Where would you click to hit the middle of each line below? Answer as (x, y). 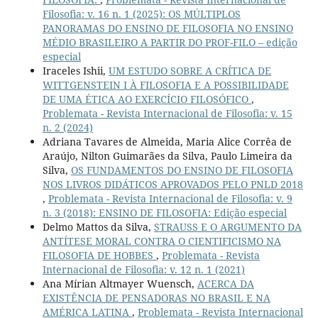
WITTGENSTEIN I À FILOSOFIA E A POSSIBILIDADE (165, 85)
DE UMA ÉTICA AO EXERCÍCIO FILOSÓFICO (147, 99)
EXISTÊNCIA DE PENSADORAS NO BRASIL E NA (156, 298)
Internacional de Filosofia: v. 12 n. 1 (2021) (143, 270)
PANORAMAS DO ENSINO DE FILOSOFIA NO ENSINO (168, 28)
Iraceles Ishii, (75, 71)
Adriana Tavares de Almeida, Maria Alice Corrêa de (167, 142)
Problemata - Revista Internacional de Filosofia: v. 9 (170, 199)
